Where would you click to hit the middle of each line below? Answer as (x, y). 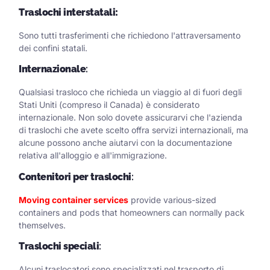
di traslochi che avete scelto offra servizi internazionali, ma (133, 130)
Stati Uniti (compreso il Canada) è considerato (109, 105)
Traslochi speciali (59, 246)
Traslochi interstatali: (68, 12)
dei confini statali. (53, 48)
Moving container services (74, 199)
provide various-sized (172, 199)
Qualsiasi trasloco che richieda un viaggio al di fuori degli (130, 92)
